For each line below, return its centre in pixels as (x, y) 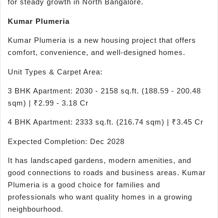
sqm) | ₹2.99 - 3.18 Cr (48, 103)
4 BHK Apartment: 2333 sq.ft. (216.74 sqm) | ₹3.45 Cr (106, 122)
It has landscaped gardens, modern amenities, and (100, 161)
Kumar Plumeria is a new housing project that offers (102, 40)
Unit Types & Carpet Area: (55, 72)
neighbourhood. (36, 209)
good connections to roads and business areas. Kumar (107, 173)
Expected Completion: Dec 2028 (66, 141)
